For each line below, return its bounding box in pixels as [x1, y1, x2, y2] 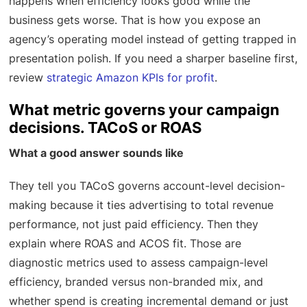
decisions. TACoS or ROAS [9, 118, 202, 136]
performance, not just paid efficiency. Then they [9, 217, 259, 231]
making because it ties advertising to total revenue [9, 197, 274, 212]
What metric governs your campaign [9, 100, 280, 119]
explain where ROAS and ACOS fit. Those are [9, 236, 242, 250]
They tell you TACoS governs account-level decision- [9, 178, 286, 193]
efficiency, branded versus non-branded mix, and [9, 274, 264, 288]
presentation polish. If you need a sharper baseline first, [9, 51, 298, 65]
